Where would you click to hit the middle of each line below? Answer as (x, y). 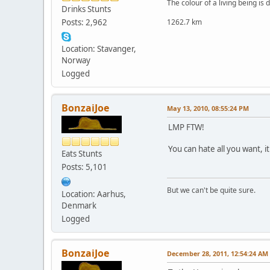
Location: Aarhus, (94, 194)
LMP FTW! (186, 127)
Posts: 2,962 (84, 23)
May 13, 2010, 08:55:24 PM (208, 108)
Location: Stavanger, (99, 49)
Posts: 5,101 (84, 167)
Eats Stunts (82, 154)
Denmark (79, 206)
